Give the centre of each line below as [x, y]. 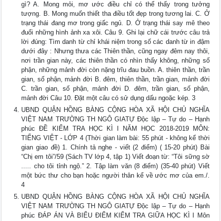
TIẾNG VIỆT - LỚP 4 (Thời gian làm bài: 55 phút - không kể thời [115, 138]
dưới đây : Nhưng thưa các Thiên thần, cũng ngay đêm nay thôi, [115, 51]
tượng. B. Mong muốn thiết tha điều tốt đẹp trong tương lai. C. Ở [115, 14]
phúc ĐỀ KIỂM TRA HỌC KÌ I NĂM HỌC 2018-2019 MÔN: [115, 129]
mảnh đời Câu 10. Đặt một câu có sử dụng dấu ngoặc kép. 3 [109, 98]
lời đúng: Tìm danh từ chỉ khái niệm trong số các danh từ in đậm [115, 42]
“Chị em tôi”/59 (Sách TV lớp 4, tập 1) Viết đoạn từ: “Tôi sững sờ [115, 157]
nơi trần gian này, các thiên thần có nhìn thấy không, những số [115, 61]
